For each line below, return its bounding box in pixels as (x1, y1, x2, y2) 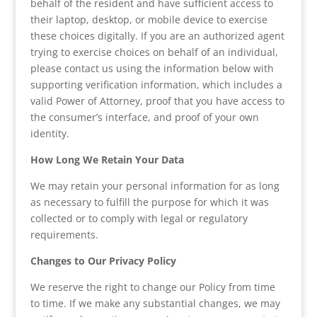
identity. (30, 127, 69, 140)
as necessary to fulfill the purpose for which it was (30, 195, 269, 209)
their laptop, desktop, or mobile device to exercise (30, 13, 267, 26)
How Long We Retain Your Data (30, 153, 184, 166)
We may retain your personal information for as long (30, 179, 279, 192)
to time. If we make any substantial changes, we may (30, 296, 280, 310)
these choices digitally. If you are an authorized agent (30, 29, 284, 42)
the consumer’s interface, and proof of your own (30, 110, 259, 124)
